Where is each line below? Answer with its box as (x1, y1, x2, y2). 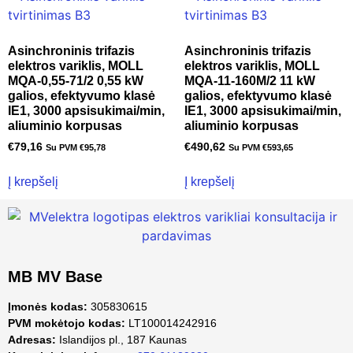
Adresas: (8, 333, 56, 347)
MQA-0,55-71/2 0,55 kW (8, 73, 143, 87)
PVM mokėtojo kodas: (8, 317, 125, 330)
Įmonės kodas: (8, 300, 87, 314)
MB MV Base (8, 268, 102, 286)
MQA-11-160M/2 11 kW (184, 73, 315, 87)
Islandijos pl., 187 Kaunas (56, 333, 187, 347)
